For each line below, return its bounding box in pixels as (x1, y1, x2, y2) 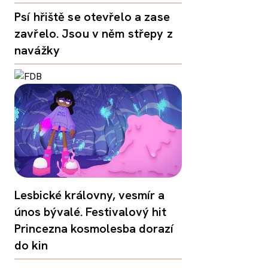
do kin (14, 237, 48, 254)
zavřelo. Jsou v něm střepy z (14, 25, 173, 41)
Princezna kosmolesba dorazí (14, 221, 173, 237)
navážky (14, 42, 60, 58)
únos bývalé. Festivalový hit (14, 204, 166, 220)
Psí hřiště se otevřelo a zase (14, 8, 170, 25)
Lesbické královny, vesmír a (14, 187, 165, 203)
